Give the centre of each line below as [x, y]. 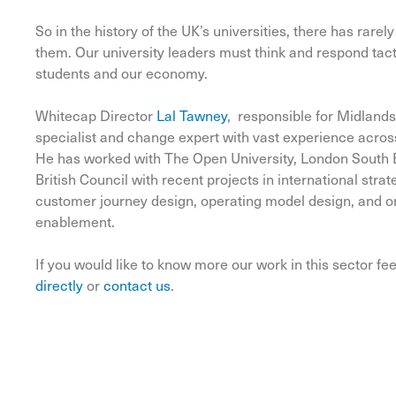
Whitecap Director [96, 115]
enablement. [75, 221]
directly [59, 285]
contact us [137, 285]
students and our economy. [122, 72]
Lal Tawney [192, 115]
